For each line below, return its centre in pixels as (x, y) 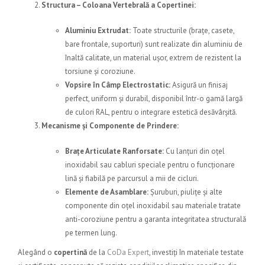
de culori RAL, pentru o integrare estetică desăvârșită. (151, 112)
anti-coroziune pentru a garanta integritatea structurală (156, 219)
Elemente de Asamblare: (107, 192)
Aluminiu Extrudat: (98, 31)
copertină (70, 253)
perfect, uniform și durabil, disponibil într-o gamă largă (154, 99)
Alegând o (36, 253)
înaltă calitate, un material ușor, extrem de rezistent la (153, 58)
